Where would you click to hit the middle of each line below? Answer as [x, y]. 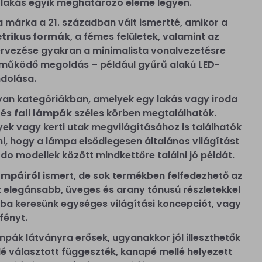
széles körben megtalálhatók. [144, 113]
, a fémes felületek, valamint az [145, 37]
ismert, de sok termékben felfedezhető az [142, 175]
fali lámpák [43, 113]
